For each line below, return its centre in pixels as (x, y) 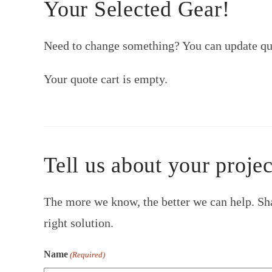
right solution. (79, 223)
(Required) (88, 255)
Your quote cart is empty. (106, 79)
